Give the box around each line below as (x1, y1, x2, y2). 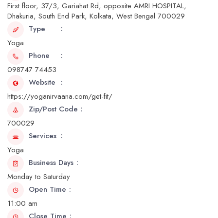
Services (29, 130, 56, 141)
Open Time (29, 184, 66, 195)
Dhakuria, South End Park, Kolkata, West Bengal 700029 (7, 11, 185, 21)
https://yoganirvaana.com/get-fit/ (7, 91, 112, 102)
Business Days (29, 157, 73, 168)
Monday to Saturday (7, 171, 70, 182)
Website (29, 77, 55, 88)
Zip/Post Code (29, 104, 78, 114)
